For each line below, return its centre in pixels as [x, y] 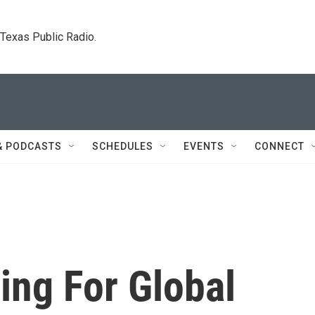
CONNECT [279, 146]
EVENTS [204, 146]
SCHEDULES [123, 146]
